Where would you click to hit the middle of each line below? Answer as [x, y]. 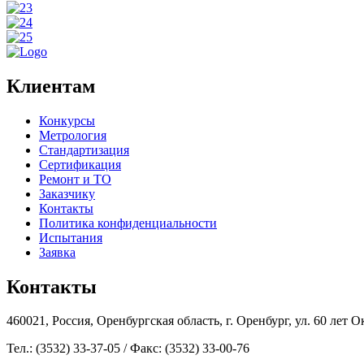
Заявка [57, 252]
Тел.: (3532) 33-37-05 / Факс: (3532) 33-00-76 [128, 349]
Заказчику [67, 193]
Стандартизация [84, 149]
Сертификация [80, 164]
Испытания [71, 237]
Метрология [73, 135]
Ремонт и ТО [75, 179]
